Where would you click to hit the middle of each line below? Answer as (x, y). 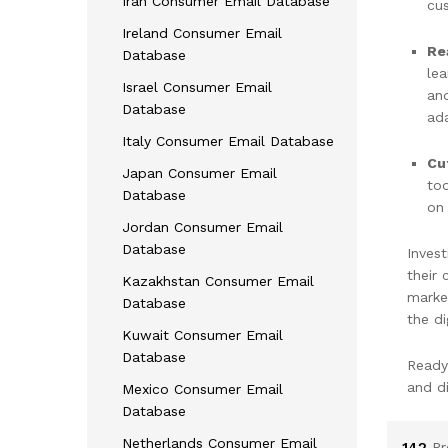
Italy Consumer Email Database (228, 140)
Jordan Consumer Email (202, 226)
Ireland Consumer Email (202, 32)
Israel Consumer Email (197, 86)
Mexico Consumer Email (202, 388)
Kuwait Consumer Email (202, 334)
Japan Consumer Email (199, 172)
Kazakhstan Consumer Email (218, 280)
